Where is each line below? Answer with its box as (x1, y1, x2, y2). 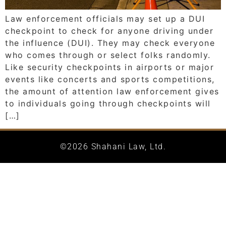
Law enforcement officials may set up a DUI (5, 13, 205, 24)
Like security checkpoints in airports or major (5, 62, 214, 72)
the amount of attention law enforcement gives (5, 86, 219, 96)
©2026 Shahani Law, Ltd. (60, 142, 166, 152)
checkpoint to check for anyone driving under (5, 25, 213, 36)
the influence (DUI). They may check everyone (5, 37, 215, 48)
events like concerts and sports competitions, (5, 74, 215, 84)
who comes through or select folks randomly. (5, 49, 211, 60)
